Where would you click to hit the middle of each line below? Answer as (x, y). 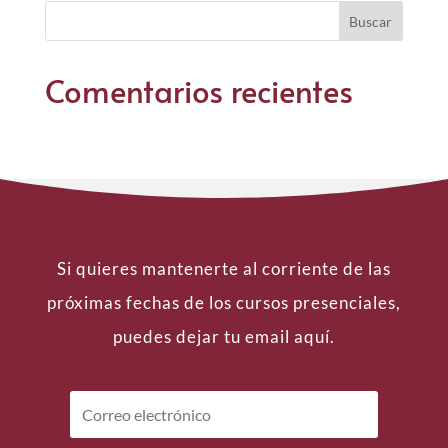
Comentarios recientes (198, 90)
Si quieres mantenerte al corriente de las (223, 268)
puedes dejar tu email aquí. (223, 336)
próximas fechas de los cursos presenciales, (223, 302)
